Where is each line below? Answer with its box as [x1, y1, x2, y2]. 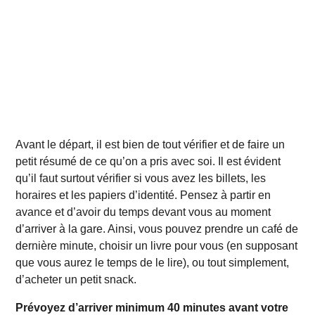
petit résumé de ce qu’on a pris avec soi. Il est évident [15, 155, 281, 168]
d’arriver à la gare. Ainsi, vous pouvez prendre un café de [15, 223, 299, 236]
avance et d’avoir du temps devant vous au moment [15, 206, 271, 219]
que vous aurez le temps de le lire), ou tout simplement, [15, 257, 290, 269]
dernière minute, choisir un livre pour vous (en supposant [15, 240, 298, 252]
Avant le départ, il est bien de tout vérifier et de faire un [15, 139, 285, 151]
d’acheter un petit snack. [15, 274, 137, 286]
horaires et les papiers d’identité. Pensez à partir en [15, 189, 271, 202]
